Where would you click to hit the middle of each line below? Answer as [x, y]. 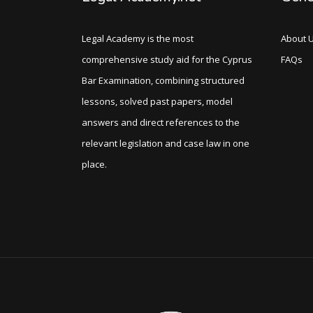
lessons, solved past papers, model [157, 101]
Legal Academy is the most [138, 38]
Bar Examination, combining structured [163, 80]
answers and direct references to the [161, 122]
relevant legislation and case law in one [166, 143]
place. [94, 164]
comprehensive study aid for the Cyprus [167, 59]
